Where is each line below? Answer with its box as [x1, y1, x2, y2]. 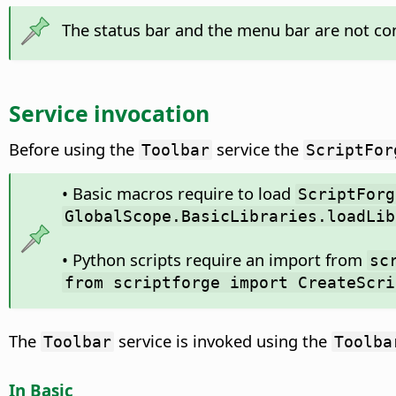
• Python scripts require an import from [61, 247, 367, 270]
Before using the [9, 137, 139, 160]
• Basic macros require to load [61, 181, 295, 204]
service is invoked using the [114, 329, 331, 352]
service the [212, 137, 303, 160]
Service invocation [9, 97, 209, 128]
